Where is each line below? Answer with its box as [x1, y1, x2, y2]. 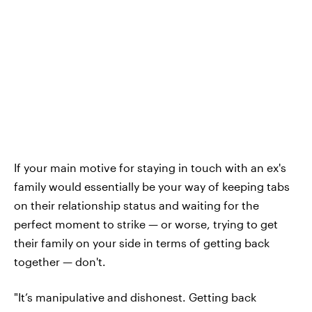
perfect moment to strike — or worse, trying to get [14, 217, 278, 231]
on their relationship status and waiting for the [14, 198, 259, 212]
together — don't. [14, 254, 106, 268]
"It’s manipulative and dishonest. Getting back [14, 290, 256, 304]
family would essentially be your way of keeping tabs [14, 179, 290, 193]
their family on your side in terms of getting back [14, 235, 270, 249]
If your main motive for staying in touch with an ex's [14, 160, 286, 174]
